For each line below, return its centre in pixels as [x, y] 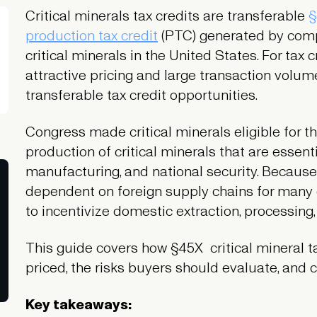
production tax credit [91, 36]
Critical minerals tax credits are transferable [167, 17]
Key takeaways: [79, 305]
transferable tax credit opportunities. [141, 96]
